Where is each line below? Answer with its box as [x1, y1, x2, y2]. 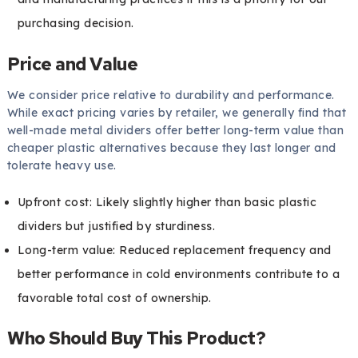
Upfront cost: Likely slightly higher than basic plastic [17, 195, 317, 210]
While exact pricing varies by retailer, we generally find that [6, 105, 347, 121]
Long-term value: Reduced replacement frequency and [17, 243, 332, 258]
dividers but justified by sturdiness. [17, 219, 216, 234]
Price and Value [6, 51, 138, 76]
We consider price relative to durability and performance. [6, 88, 335, 103]
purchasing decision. [17, 16, 134, 31]
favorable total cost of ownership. [17, 291, 212, 306]
